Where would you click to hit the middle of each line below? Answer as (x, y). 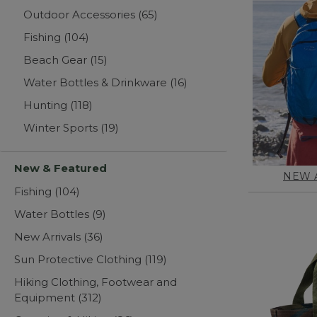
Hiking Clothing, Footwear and (96, 282)
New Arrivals (49, 237)
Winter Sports (62, 128)
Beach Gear (57, 60)
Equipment (46, 298)
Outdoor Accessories (81, 15)
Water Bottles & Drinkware (97, 83)
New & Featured (60, 168)
